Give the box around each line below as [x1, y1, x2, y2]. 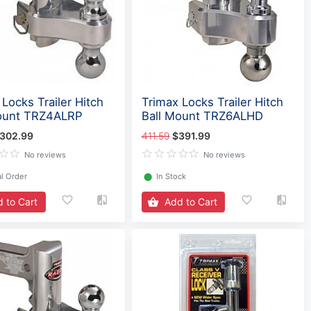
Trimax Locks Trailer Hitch [141, 95, 283, 110]
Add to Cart [164, 196, 217, 208]
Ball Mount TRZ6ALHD [141, 109, 263, 124]
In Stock [155, 171, 186, 181]
